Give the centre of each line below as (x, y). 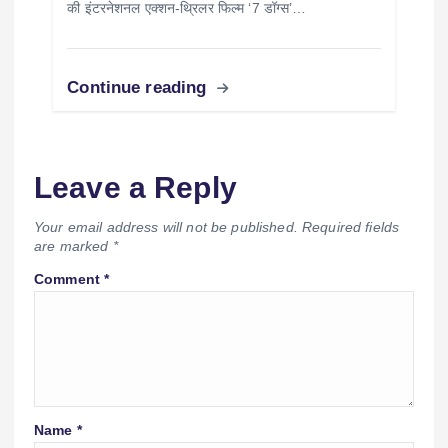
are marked (73, 246)
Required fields (350, 227)
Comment (69, 279)
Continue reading (139, 87)
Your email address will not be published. (166, 227)
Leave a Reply (135, 187)
